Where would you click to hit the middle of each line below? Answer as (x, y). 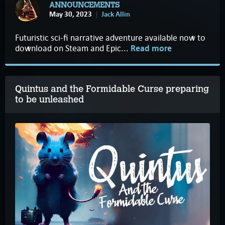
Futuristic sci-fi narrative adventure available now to (110, 38)
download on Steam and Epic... (73, 48)
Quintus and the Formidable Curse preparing (112, 89)
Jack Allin (116, 14)
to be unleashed (49, 100)
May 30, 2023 (71, 14)
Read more (151, 49)
